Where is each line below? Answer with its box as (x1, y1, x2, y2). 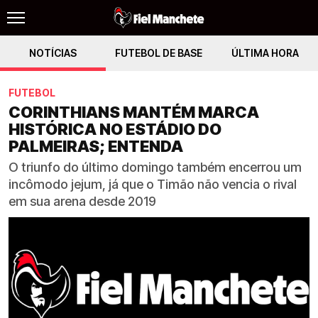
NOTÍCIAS (29, 47, 77, 59)
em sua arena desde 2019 (9, 194, 156, 209)
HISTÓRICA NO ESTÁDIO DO (9, 120, 221, 138)
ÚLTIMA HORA (231, 47, 299, 59)
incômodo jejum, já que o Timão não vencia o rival (9, 177, 297, 192)
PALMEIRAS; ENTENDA (9, 137, 183, 155)
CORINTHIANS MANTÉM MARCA (9, 103, 259, 121)
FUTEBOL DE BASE (115, 47, 203, 59)
